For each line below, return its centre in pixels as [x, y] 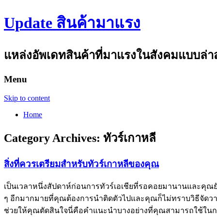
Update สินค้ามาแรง [72, 23]
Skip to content [27, 98]
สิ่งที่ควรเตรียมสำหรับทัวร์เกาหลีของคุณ [81, 164]
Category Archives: [54, 138]
